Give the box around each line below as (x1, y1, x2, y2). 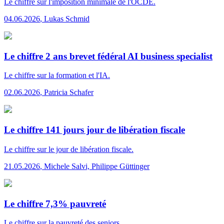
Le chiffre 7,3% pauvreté (4, 198, 106, 209)
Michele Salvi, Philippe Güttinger (44, 161, 149, 170)
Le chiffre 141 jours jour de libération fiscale (4, 124, 185, 135)
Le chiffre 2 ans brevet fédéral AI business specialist (4, 50, 212, 61)
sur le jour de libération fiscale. (35, 144, 133, 153)
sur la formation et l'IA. (35, 71, 110, 80)
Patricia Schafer (44, 88, 93, 97)
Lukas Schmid (44, 14, 89, 23)
